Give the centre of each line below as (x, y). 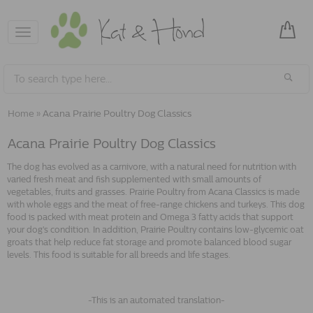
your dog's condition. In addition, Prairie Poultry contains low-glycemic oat (155, 230)
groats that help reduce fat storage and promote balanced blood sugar (149, 242)
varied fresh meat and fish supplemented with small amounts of (134, 180)
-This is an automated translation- (156, 300)
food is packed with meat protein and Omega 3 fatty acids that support (150, 217)
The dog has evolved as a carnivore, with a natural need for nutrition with (152, 167)
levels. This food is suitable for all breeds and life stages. (119, 255)
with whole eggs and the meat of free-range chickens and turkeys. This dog (156, 205)
